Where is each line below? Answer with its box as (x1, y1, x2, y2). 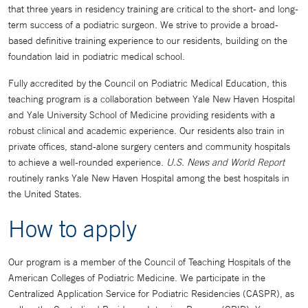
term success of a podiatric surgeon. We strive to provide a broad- (8, 19, 278, 31)
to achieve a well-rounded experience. (8, 156, 166, 168)
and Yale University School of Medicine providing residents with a (8, 109, 275, 121)
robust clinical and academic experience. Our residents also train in (8, 124, 285, 137)
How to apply (8, 214, 137, 242)
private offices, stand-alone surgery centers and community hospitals (8, 140, 290, 153)
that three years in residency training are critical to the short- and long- (8, 3, 298, 15)
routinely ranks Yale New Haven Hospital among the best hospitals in (8, 172, 289, 184)
